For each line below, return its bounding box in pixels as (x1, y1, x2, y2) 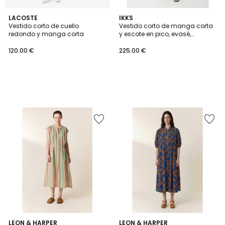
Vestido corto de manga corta (119, 22, 213, 30)
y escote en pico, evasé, (119, 30, 191, 38)
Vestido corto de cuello (9, 22, 79, 30)
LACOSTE (9, 14, 38, 22)
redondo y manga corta (9, 30, 84, 38)
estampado (119, 38, 156, 46)
